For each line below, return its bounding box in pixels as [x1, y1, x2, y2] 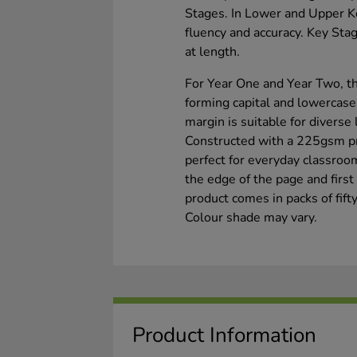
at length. [185, 43, 240, 61]
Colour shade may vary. [185, 209, 317, 227]
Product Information [132, 321, 316, 350]
